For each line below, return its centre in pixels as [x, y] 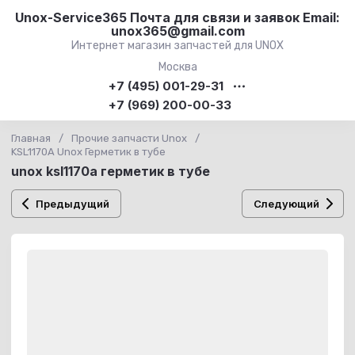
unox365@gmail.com [177, 31]
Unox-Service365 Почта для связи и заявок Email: [177, 17]
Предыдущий [73, 204]
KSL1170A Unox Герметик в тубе [88, 152]
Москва [177, 67]
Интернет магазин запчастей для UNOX [177, 46]
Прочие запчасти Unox [129, 138]
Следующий [286, 204]
